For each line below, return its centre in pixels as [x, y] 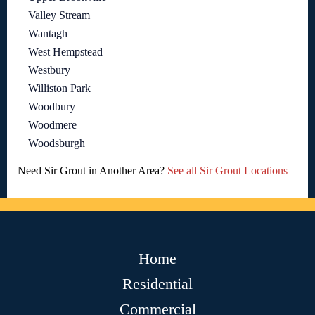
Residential [157, 284]
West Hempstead [65, 52]
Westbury [49, 70]
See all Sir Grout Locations [227, 171]
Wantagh [48, 34]
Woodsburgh [57, 143]
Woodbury [52, 107]
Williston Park [59, 89]
